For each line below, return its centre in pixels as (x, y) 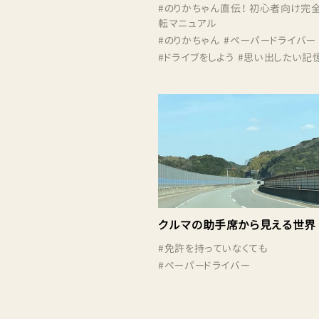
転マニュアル (188, 23)
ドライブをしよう (199, 57)
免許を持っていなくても (216, 248)
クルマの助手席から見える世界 (237, 225)
